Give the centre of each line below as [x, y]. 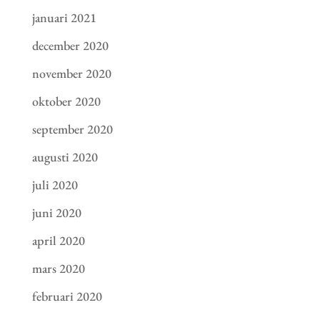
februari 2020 [67, 296]
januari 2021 [64, 18]
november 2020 [71, 74]
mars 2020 [58, 269]
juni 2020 [56, 213]
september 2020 [72, 129]
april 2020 [58, 241]
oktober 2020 [66, 101]
